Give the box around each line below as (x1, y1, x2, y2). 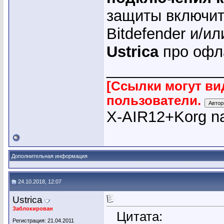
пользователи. (106, 93, 204, 108)
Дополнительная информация (11, 153, 87, 159)
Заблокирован (12, 205, 53, 211)
